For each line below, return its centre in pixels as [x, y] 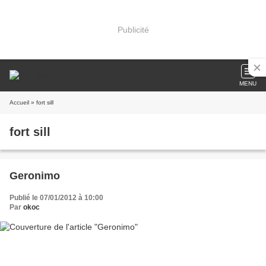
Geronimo [35, 176]
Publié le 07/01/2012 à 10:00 [56, 198]
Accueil [19, 102]
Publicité [133, 29]
